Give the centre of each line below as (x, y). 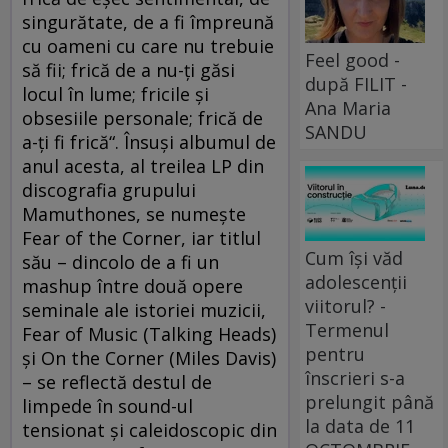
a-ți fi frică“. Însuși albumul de (149, 142)
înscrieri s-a (355, 377)
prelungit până (370, 401)
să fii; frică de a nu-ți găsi (128, 70)
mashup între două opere (132, 286)
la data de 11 (360, 425)
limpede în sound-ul (107, 406)
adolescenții (356, 281)
